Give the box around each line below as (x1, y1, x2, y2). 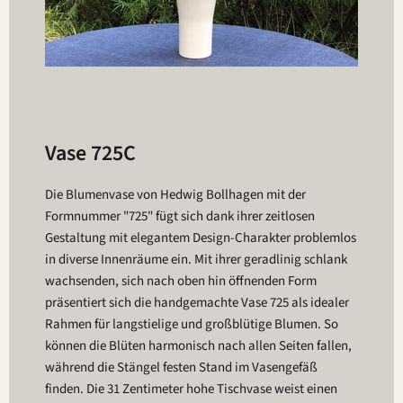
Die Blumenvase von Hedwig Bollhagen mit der (45, 185, 306, 204)
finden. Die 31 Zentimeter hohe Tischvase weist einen (45, 380, 337, 399)
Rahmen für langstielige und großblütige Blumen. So (45, 315, 338, 334)
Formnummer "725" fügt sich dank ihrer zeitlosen (45, 207, 315, 226)
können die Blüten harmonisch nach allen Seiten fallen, (45, 336, 352, 355)
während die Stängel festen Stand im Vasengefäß (45, 358, 318, 377)
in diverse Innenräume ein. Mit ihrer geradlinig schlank (45, 250, 347, 269)
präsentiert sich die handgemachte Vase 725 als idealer (45, 293, 349, 312)
